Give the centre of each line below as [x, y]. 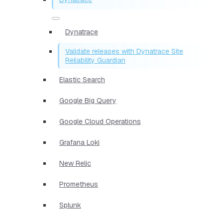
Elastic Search [82, 79]
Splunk [70, 205]
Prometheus [79, 184]
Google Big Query [88, 100]
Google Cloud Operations [100, 121]
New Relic [75, 163]
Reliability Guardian [95, 60]
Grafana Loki [79, 142]
